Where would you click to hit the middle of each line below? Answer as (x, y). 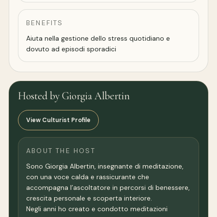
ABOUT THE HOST (61, 151)
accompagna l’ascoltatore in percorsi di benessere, (108, 188)
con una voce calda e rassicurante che (88, 177)
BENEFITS (45, 23)
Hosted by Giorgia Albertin (74, 96)
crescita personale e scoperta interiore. (89, 198)
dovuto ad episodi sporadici (71, 49)
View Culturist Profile (58, 120)
